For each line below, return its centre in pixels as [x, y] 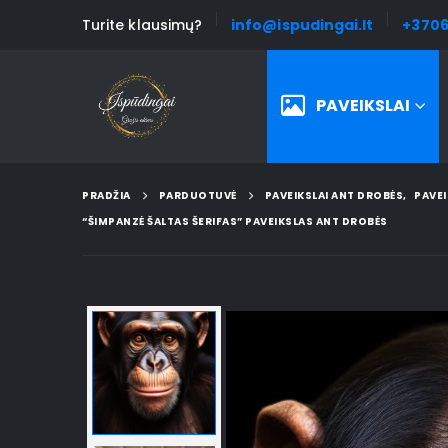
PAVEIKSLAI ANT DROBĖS [333, 195]
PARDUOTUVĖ [197, 195]
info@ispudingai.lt [302, 25]
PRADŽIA [106, 195]
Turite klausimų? [142, 25]
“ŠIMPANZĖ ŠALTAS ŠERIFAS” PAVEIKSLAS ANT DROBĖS [235, 221]
